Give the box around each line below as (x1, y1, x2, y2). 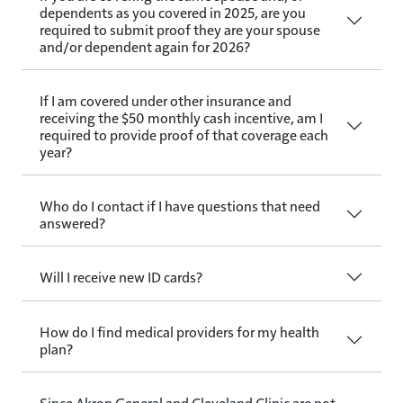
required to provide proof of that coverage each (40, 124, 328, 144)
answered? (40, 212, 105, 232)
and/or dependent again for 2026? (40, 36, 250, 56)
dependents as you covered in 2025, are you (40, 2, 306, 22)
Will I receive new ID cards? (40, 267, 202, 287)
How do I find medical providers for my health (40, 321, 319, 341)
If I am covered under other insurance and (40, 90, 291, 110)
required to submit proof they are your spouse (40, 19, 320, 39)
